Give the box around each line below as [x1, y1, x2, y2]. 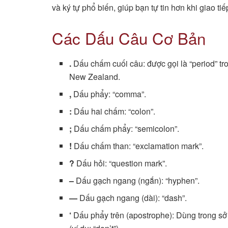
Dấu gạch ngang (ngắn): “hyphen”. [74, 174, 200, 186]
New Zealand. [69, 70, 121, 82]
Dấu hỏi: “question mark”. [74, 157, 167, 169]
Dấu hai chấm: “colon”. [72, 105, 156, 117]
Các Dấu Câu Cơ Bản [52, 26, 206, 50]
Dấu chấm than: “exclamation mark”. [72, 139, 204, 152]
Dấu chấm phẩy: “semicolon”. [72, 122, 180, 134]
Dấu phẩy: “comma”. [71, 88, 147, 100]
